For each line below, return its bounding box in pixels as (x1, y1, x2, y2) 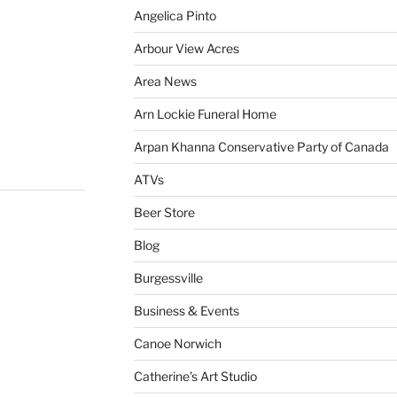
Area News (133, 73, 197, 89)
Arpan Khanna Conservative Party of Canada (133, 138, 389, 154)
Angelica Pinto (133, 7, 216, 23)
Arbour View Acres (133, 40, 239, 56)
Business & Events (133, 302, 239, 318)
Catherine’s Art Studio (133, 368, 257, 384)
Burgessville (133, 269, 203, 285)
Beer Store (133, 204, 195, 220)
